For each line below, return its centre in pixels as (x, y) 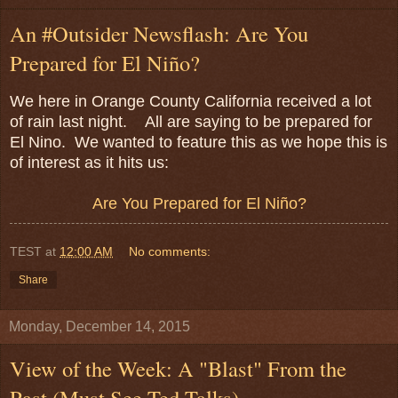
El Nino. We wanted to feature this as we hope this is (199, 143)
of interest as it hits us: (89, 163)
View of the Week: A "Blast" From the (178, 369)
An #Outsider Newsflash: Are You (159, 34)
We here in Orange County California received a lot (191, 102)
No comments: (170, 252)
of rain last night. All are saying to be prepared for (191, 122)
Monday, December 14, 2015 (99, 327)
